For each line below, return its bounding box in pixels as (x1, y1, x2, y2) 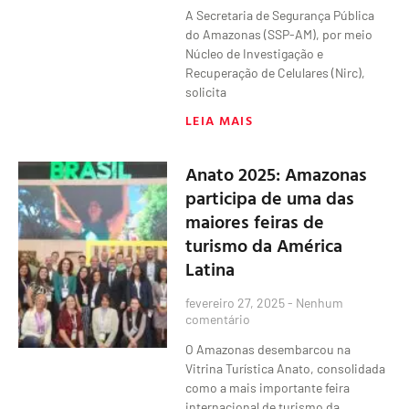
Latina (185, 254, 236, 282)
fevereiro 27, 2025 (185, 294, 288, 310)
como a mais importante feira (185, 379, 351, 395)
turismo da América (185, 230, 343, 258)
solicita (185, 83, 227, 100)
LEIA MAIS (185, 110, 253, 130)
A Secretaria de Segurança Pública (185, 6, 375, 23)
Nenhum (293, 294, 344, 310)
